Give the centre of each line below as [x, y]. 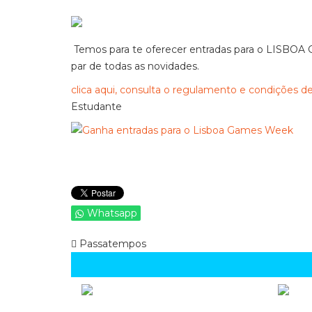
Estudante [96, 107]
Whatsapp [112, 213]
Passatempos [111, 244]
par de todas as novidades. [135, 66]
